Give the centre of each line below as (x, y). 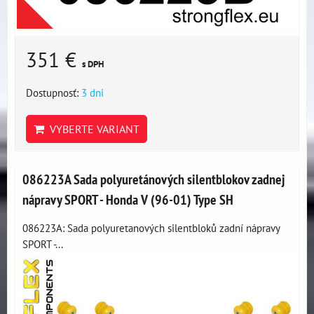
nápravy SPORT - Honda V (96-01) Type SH (128, 199)
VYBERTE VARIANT (92, 129)
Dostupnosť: (54, 93)
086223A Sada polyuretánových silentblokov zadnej (154, 179)
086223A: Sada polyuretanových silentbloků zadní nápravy (151, 228)
